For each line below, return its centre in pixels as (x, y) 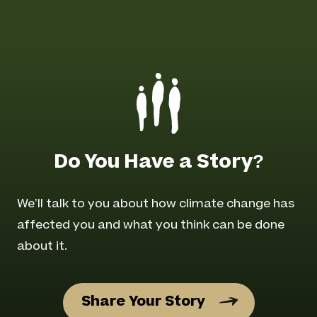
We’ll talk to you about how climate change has (156, 204)
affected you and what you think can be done (151, 225)
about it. (42, 247)
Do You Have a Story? (158, 163)
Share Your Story (143, 303)
